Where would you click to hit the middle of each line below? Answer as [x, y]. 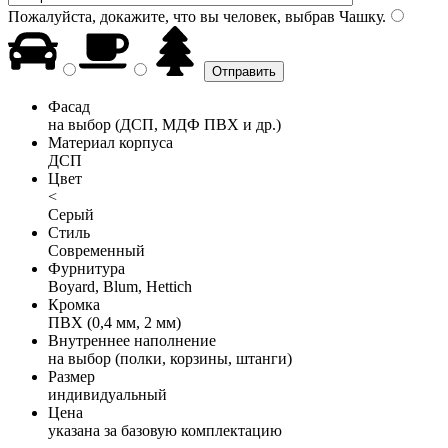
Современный [96, 250]
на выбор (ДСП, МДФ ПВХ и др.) [164, 124]
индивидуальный [107, 394]
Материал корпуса [110, 142]
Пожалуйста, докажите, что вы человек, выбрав [171, 16]
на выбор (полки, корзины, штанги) [170, 358]
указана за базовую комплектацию [165, 430]
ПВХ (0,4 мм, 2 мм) [114, 322]
